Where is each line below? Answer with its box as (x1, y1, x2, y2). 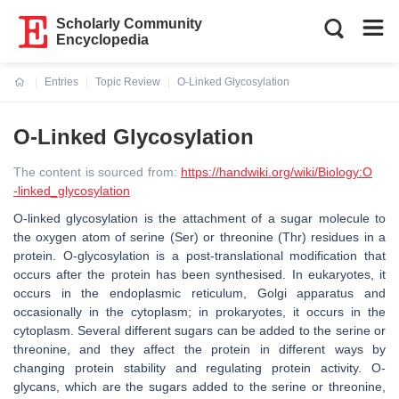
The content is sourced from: (13, 165, 181, 179)
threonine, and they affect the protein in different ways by (13, 342, 386, 356)
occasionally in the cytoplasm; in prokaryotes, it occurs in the (13, 305, 386, 319)
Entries (45, 76, 78, 88)
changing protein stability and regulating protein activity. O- (13, 361, 386, 375)
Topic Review (95, 76, 160, 88)
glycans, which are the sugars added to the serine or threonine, (13, 379, 386, 394)
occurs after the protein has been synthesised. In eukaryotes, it (13, 267, 386, 281)
